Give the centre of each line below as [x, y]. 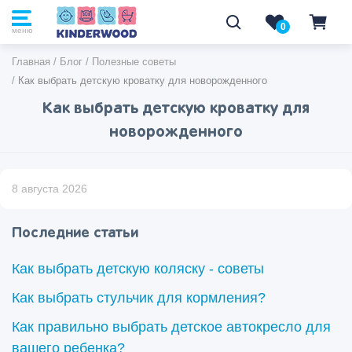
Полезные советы [134, 62]
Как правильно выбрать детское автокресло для [171, 327]
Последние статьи [75, 233]
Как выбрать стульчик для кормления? [139, 298]
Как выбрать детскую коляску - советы [138, 269]
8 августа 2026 [49, 189]
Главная [31, 62]
